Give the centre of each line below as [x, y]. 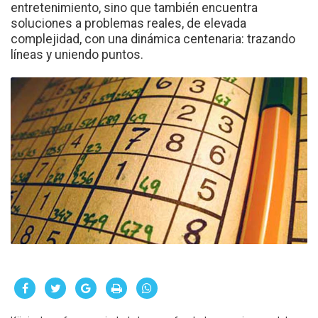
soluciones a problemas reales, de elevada [128, 23]
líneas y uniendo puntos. [77, 54]
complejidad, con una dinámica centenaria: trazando [153, 39]
